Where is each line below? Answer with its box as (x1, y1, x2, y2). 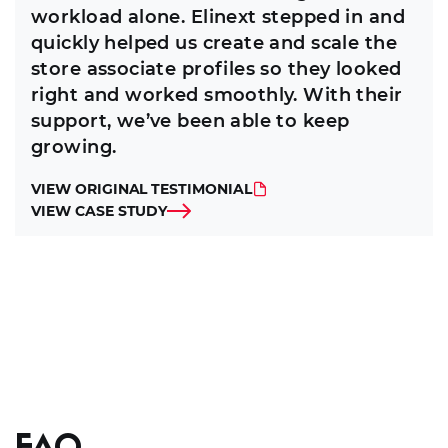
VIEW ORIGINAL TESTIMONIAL (31, 180, 252, 199)
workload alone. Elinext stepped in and (31, 6, 405, 29)
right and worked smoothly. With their (31, 84, 403, 107)
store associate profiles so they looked (31, 58, 402, 81)
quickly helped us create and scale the (31, 32, 397, 55)
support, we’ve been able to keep (31, 110, 350, 133)
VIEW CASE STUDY (31, 202, 168, 221)
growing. (31, 136, 117, 159)
